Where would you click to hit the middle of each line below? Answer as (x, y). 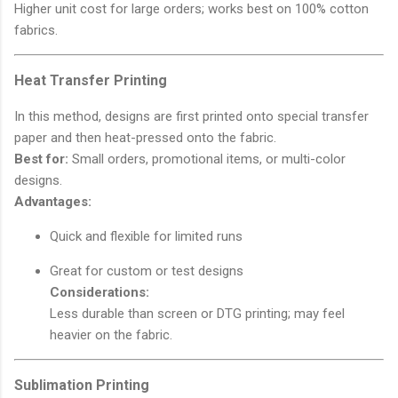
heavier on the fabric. (111, 334)
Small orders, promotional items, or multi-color (207, 159)
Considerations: (99, 292)
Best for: (41, 159)
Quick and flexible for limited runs (146, 236)
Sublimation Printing (82, 385)
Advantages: (53, 201)
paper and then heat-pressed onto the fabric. (145, 137)
